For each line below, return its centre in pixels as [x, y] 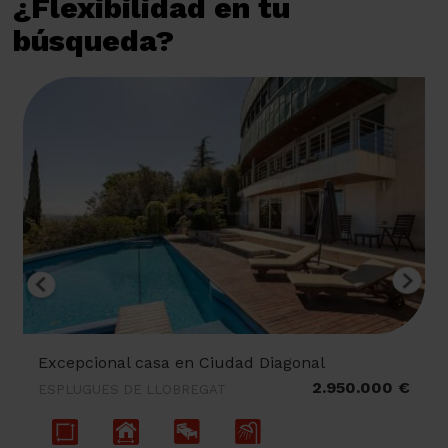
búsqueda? [93, 40]
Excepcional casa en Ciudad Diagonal [184, 362]
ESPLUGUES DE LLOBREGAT [134, 389]
